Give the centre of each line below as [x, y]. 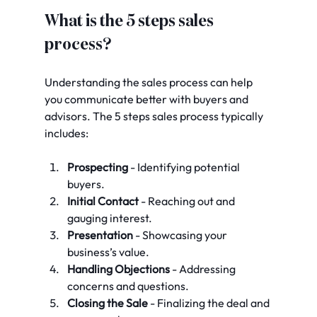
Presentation [100, 235]
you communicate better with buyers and [147, 99]
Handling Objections [118, 269]
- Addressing [203, 269]
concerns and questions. [128, 286]
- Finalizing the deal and [209, 302]
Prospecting [97, 167]
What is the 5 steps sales [130, 21]
